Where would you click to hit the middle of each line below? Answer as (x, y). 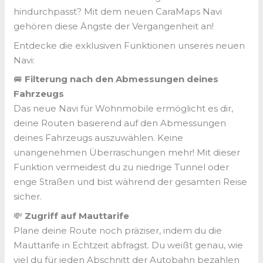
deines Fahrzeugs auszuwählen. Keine (99, 138)
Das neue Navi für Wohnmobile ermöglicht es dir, (124, 109)
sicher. (28, 197)
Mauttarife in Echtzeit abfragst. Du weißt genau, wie (129, 245)
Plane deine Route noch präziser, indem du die (118, 230)
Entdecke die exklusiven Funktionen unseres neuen (129, 45)
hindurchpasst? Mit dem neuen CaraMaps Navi (118, 12)
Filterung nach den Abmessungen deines (122, 79)
